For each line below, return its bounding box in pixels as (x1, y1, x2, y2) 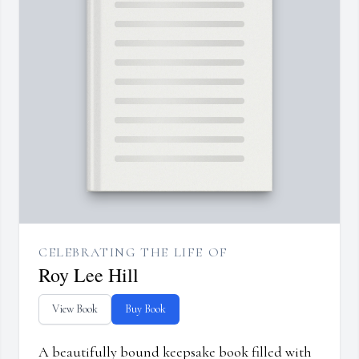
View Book (52, 302, 98, 317)
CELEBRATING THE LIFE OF (38, 244, 228, 261)
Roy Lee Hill (38, 262, 139, 288)
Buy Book (125, 302, 166, 317)
